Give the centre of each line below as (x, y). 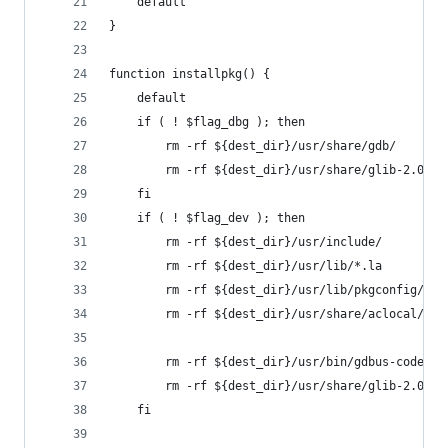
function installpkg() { (189, 74)
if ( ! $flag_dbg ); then (221, 122)
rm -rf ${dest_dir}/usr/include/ (273, 242)
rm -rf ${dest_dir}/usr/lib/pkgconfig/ (294, 290)
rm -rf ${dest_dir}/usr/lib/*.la (273, 266)
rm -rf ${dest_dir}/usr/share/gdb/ (280, 146)
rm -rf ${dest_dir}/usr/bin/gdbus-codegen (305, 362)
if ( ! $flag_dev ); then (221, 218)
